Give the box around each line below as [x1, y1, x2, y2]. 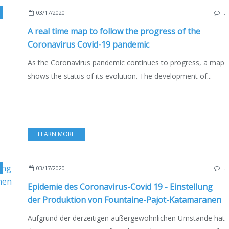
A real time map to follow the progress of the [28, 25, 200, 37]
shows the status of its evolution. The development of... [28, 71, 212, 81]
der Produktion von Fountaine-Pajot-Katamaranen [28, 194, 221, 205]
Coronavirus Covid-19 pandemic [28, 38, 149, 50]
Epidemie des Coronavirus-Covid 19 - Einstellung [28, 180, 213, 192]
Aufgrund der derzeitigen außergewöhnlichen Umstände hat [28, 213, 225, 223]
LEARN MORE [38, 129, 75, 139]
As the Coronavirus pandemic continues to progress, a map [28, 57, 224, 67]
